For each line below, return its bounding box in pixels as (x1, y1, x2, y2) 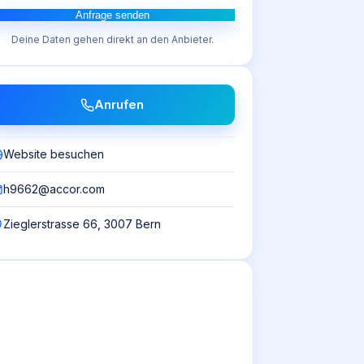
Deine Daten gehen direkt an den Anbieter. (11, 33, 214, 45)
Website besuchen (3, 147, 104, 161)
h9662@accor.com (3, 182, 105, 196)
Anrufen (94, 97, 144, 112)
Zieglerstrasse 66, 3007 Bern (3, 217, 161, 231)
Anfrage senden (75, 9, 149, 21)
